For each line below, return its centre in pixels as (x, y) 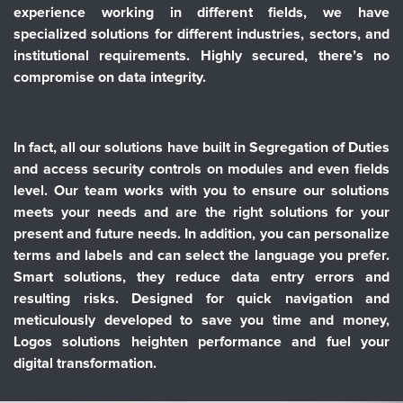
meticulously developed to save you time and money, (201, 320)
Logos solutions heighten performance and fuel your (201, 342)
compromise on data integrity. (110, 77)
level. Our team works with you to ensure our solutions (201, 191)
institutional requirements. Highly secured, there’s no (201, 56)
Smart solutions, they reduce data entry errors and (201, 277)
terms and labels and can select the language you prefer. (201, 255)
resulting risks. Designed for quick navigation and (201, 299)
